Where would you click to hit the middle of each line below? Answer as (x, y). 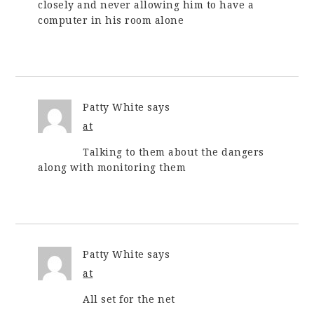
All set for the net (129, 299)
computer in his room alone (111, 20)
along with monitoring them (112, 168)
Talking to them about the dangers (173, 152)
